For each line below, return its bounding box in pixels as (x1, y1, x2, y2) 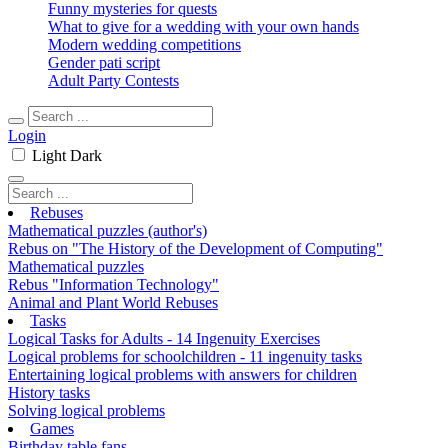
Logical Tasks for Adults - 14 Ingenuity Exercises (8, 330, 320, 347)
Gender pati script (48, 54, 160, 71)
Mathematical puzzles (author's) (8, 222, 207, 239)
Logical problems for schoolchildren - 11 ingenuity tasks (8, 348, 362, 365)
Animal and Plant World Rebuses (8, 294, 218, 311)
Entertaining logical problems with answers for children (8, 366, 357, 383)
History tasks (8, 384, 90, 401)
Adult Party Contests (48, 72, 179, 89)
